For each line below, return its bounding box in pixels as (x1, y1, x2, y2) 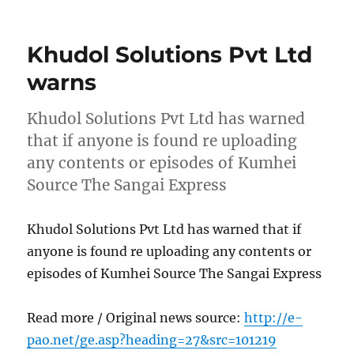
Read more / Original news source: (27, 309, 245, 326)
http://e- (244, 309, 303, 326)
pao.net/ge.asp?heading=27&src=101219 (27, 331, 277, 348)
